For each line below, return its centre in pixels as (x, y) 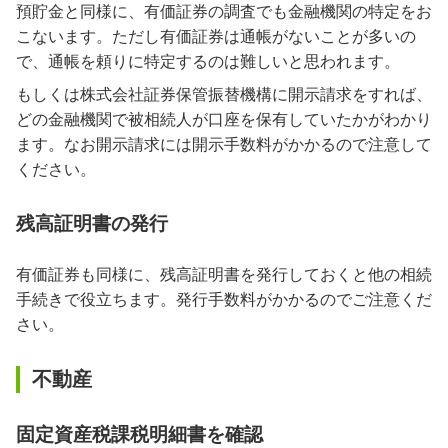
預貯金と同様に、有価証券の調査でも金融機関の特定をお (224, 11)
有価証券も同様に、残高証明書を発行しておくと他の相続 (224, 274)
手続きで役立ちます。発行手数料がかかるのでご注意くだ (224, 299)
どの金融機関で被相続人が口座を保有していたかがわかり (224, 119)
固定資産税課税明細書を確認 (139, 434)
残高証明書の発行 (92, 223)
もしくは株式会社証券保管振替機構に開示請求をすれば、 (224, 94)
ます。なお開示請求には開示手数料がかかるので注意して (224, 144)
